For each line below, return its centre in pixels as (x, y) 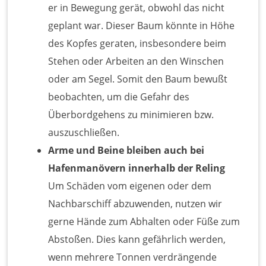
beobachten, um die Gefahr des (119, 96)
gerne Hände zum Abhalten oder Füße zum (144, 221)
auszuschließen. (84, 132)
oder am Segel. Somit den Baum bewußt (138, 79)
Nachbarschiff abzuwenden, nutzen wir (135, 203)
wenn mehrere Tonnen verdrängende (133, 257)
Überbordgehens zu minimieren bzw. (131, 114)
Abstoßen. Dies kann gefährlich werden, (137, 239)
